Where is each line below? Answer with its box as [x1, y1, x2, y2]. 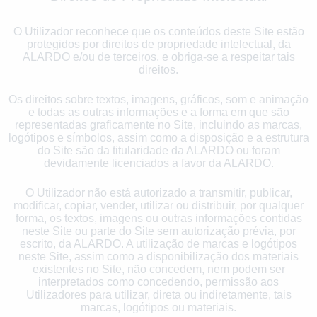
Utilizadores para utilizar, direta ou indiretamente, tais [25, 288, 292, 301]
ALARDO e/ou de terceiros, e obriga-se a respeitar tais [22, 50, 295, 63]
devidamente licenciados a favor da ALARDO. [43, 156, 274, 169]
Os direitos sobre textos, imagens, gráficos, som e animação [8, 93, 309, 105]
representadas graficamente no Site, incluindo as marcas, [15, 118, 302, 131]
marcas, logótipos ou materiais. [81, 301, 236, 313]
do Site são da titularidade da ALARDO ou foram [37, 144, 280, 156]
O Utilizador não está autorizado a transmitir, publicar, [25, 186, 292, 199]
